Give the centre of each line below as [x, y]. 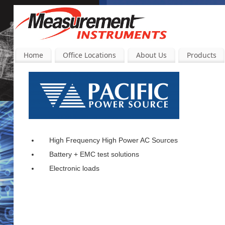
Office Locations [90, 55]
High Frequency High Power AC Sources [114, 140]
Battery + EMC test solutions [94, 154]
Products [201, 55]
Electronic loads [74, 168]
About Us [151, 55]
